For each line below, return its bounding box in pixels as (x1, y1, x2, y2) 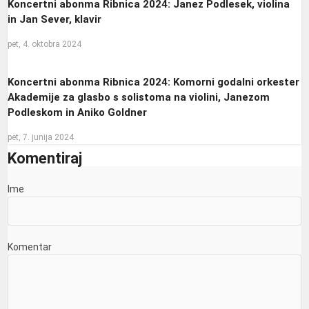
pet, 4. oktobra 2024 (8, 39, 82, 49)
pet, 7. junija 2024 (8, 132, 74, 142)
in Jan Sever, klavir (8, 13, 102, 26)
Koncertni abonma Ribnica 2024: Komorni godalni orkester (8, 76, 300, 89)
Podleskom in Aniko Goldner (8, 106, 148, 119)
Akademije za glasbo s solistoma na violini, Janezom (8, 91, 270, 104)
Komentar (8, 241, 52, 252)
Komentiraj (8, 149, 83, 167)
